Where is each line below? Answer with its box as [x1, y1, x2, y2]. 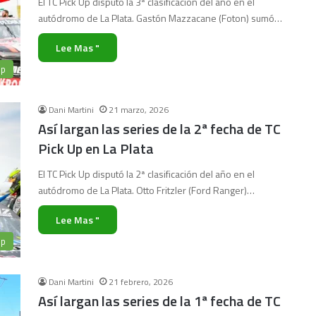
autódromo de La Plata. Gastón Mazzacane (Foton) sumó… [38, 11, 282, 25]
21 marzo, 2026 [109, 103, 169, 116]
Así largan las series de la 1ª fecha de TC [38, 290, 281, 312]
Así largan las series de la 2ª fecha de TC [38, 118, 281, 140]
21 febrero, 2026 [109, 275, 173, 288]
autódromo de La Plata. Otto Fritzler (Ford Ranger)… [38, 183, 255, 197]
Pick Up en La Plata [38, 138, 154, 159]
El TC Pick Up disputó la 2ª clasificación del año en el [38, 166, 255, 181]
